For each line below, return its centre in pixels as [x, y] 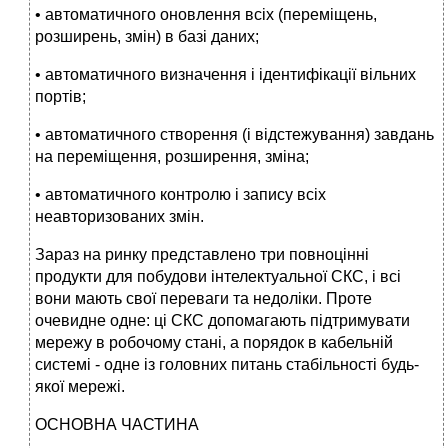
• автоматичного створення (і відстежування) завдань [234, 135]
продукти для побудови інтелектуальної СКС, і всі [218, 277]
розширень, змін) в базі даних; [147, 37]
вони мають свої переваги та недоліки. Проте [203, 299]
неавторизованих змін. [119, 217]
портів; [60, 97]
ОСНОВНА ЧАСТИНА [117, 425]
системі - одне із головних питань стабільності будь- [227, 365]
